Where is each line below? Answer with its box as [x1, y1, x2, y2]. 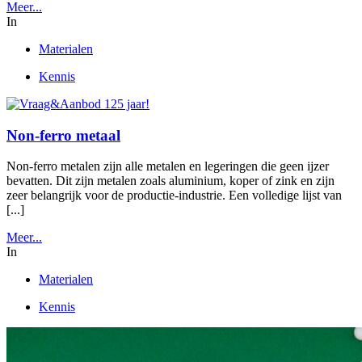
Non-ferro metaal [6, 126, 120, 144]
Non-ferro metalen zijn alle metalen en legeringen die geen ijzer [6, 159, 329, 174]
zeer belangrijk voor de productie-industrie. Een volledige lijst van [6, 188, 342, 203]
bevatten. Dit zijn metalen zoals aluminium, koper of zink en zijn [6, 174, 335, 188]
